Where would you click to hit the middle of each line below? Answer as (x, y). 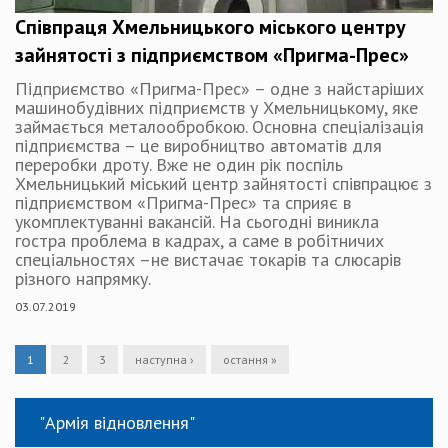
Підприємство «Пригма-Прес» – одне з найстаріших (219, 88)
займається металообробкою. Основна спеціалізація (219, 126)
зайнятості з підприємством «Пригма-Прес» (212, 55)
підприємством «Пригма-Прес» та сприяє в (183, 202)
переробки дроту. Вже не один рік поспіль (179, 164)
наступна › (164, 359)
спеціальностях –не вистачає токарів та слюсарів (208, 259)
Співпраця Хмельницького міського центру (210, 27)
